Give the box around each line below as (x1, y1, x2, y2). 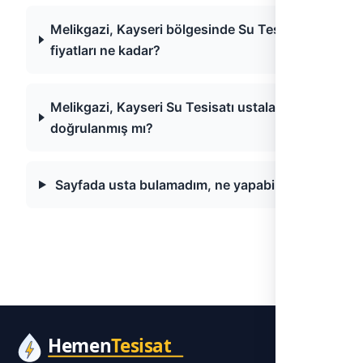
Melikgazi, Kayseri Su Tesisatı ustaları (50, 99, 284, 115)
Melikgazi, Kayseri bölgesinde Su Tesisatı (49, 21, 306, 37)
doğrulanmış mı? (50, 120, 154, 136)
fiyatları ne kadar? (49, 42, 160, 58)
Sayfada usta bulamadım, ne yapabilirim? (55, 177, 309, 193)
